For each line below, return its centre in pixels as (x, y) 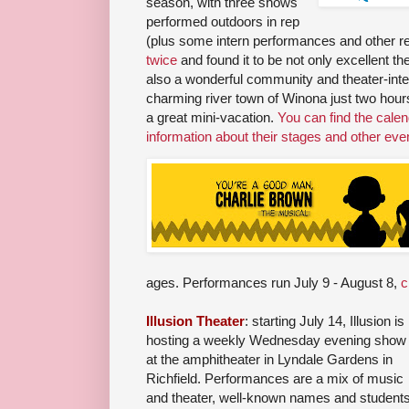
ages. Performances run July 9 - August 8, (273, 283)
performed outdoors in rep (223, 22)
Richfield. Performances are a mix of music (275, 379)
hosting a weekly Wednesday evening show (276, 341)
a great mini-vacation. (212, 118)
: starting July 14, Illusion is (325, 321)
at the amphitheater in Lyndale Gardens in (269, 360)
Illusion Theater (195, 321)
